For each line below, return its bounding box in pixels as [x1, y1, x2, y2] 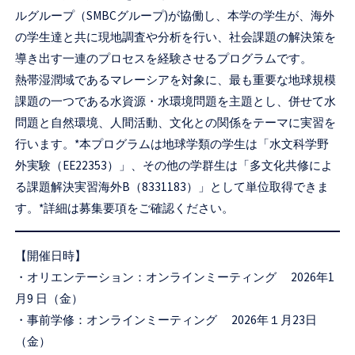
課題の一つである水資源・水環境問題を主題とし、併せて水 [15, 94, 337, 109]
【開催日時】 [15, 247, 87, 263]
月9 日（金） [15, 290, 84, 306]
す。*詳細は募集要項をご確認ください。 [15, 200, 235, 216]
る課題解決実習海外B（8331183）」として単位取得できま [15, 179, 330, 195]
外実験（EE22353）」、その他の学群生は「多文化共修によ [15, 158, 334, 174]
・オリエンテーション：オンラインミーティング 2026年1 [15, 269, 335, 284]
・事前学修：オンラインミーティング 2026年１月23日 [15, 311, 318, 327]
